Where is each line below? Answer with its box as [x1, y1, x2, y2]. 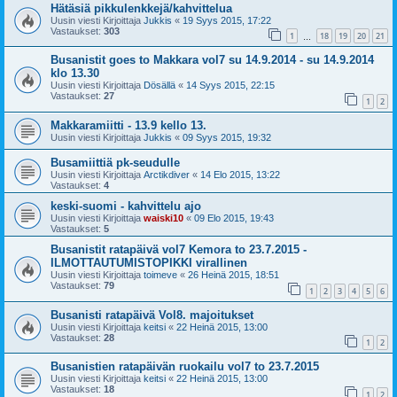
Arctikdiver [144, 169, 190, 181]
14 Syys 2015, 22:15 [186, 80, 275, 91]
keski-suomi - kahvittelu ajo [51, 199, 201, 214]
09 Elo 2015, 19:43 [194, 213, 274, 224]
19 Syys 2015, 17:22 [183, 14, 271, 26]
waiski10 [144, 213, 183, 224]
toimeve [144, 269, 177, 281]
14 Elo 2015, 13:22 [200, 169, 280, 181]
